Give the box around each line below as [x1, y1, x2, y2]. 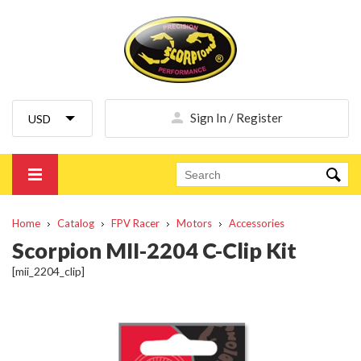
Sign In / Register [189, 110, 283, 125]
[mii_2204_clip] [12, 264, 85, 279]
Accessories [229, 217, 284, 230]
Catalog [57, 217, 94, 230]
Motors [176, 217, 212, 230]
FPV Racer [111, 217, 160, 230]
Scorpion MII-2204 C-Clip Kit [12, 237, 297, 263]
